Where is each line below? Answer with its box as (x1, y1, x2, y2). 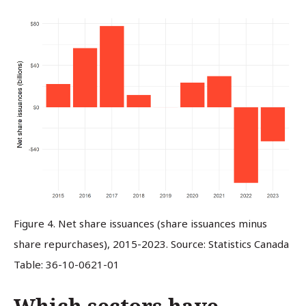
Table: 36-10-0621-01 (14, 258, 120, 272)
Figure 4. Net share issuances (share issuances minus (14, 217, 267, 231)
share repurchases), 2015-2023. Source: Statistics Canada (14, 237, 289, 251)
